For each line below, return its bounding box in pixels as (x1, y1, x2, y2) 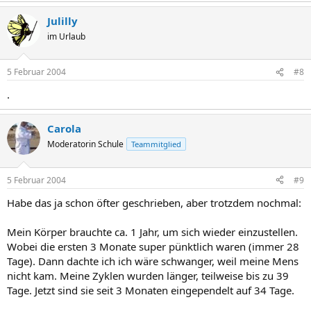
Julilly (47, 13, 78, 28)
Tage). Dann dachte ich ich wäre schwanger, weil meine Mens (7, 253, 299, 268)
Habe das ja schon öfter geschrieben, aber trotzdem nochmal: (7, 195, 301, 210)
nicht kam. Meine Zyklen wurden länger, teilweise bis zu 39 (7, 268, 289, 283)
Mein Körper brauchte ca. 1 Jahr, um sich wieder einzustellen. (7, 224, 298, 239)
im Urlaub (47, 30, 85, 42)
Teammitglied (131, 139, 181, 149)
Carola (47, 121, 81, 135)
